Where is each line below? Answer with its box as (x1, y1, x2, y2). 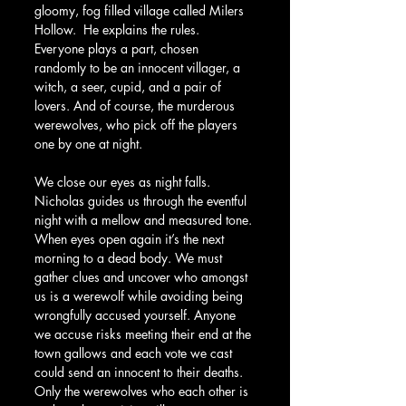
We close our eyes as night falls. (34, 172, 214, 190)
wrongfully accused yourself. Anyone (34, 305, 239, 324)
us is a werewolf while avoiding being (34, 286, 246, 304)
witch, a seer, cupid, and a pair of (34, 77, 225, 95)
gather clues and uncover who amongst (34, 267, 251, 285)
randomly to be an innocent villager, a (34, 58, 244, 76)
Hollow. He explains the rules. (34, 20, 203, 38)
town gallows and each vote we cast (34, 343, 236, 362)
